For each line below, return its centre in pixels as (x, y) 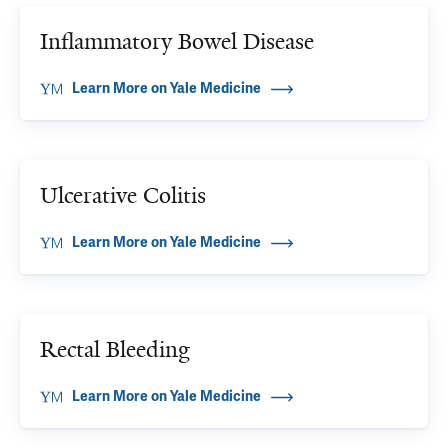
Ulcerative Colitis (123, 195)
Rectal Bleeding (115, 349)
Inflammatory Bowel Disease (177, 41)
